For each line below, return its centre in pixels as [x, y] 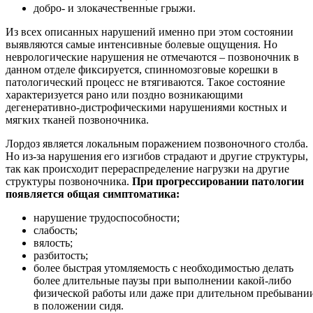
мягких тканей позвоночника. [77, 120]
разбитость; [61, 256]
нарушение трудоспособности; [107, 218]
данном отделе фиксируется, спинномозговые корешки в [142, 70]
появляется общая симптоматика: [93, 194]
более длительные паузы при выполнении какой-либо [162, 281]
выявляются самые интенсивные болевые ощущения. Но [141, 45]
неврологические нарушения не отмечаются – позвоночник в [152, 57]
